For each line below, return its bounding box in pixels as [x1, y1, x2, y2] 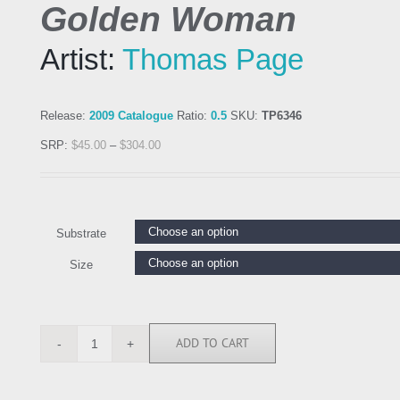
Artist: [40, 43, 122, 77]
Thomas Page [122, 43, 304, 77]
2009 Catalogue [89, 109, 173, 123]
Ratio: [173, 109, 211, 123]
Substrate [56, 227, 106, 241]
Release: [40, 109, 89, 123]
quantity [93, 362, 135, 376]
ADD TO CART [176, 335, 249, 352]
